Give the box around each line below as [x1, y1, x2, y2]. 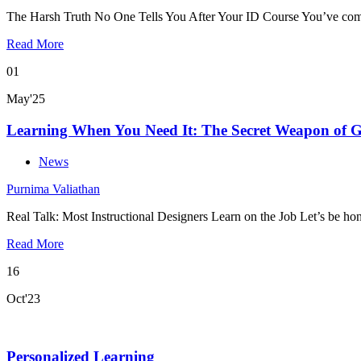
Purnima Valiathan [6, 181, 100, 196]
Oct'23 [6, 291, 40, 305]
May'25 [6, 92, 45, 106]
